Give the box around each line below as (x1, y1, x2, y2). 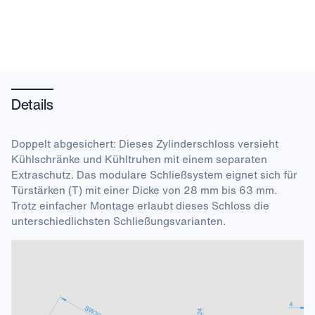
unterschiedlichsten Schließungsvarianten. (11, 213, 226, 229)
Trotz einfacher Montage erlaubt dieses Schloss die (11, 198, 269, 213)
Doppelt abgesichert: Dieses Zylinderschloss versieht (11, 136, 278, 151)
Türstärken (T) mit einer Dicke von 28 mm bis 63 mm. (11, 182, 277, 198)
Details (11, 94, 53, 115)
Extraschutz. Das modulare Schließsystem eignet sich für (11, 167, 297, 182)
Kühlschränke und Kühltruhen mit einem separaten (11, 151, 267, 167)
